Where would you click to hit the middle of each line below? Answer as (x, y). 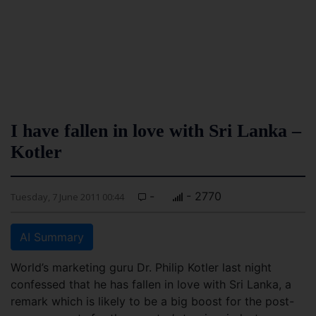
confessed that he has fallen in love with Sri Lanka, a (151, 284)
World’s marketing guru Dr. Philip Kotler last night (141, 267)
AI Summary (52, 237)
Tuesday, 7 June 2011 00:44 (67, 197)
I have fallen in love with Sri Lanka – (156, 131)
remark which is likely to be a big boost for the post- (152, 301)
